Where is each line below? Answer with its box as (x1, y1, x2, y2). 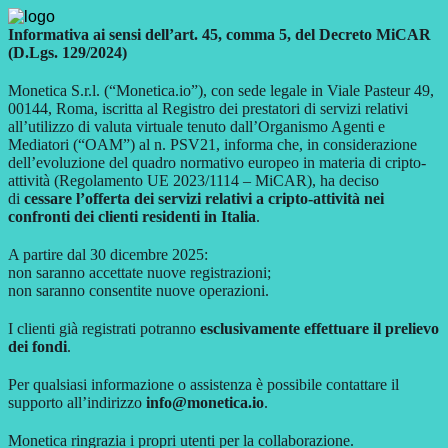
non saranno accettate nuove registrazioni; (8, 264, 271, 281)
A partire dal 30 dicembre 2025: (8, 246, 208, 263)
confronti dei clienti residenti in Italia (8, 208, 256, 225)
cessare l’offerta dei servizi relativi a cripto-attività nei (24, 190, 384, 207)
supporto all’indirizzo (8, 394, 146, 411)
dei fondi (8, 338, 67, 355)
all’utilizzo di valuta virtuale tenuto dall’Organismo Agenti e (8, 118, 385, 135)
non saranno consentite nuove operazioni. (8, 282, 269, 299)
